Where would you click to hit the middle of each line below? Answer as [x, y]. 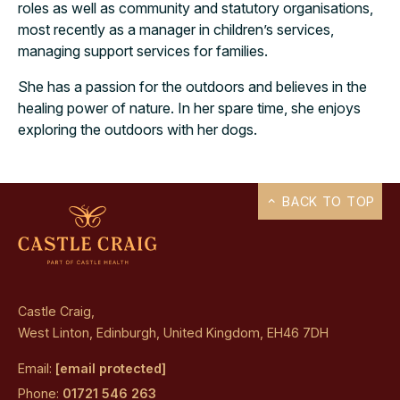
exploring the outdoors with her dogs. [137, 129]
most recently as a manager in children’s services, [176, 29]
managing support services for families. [143, 51]
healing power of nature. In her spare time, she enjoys [189, 108]
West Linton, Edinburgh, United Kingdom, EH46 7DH [173, 332]
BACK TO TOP [326, 202]
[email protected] [111, 368]
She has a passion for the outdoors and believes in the [192, 87]
